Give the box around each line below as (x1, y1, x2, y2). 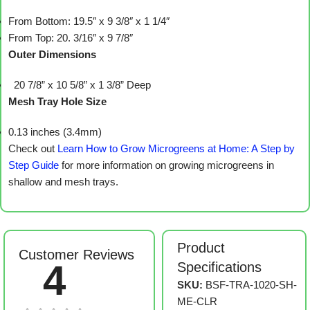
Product (177, 240, 226, 256)
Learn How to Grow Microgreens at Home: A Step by (57, 143, 295, 155)
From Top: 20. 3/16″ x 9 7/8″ (8, 32, 133, 44)
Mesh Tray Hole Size (8, 95, 107, 108)
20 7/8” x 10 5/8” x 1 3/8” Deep (8, 79, 151, 91)
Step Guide (8, 159, 59, 172)
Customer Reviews (19, 247, 134, 263)
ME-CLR (177, 295, 218, 308)
